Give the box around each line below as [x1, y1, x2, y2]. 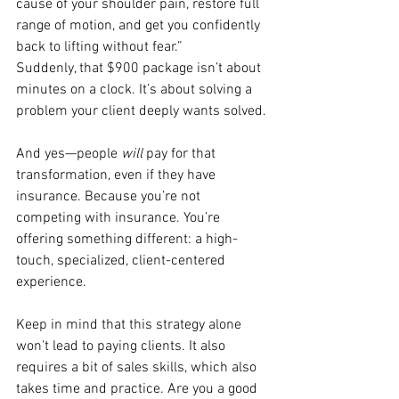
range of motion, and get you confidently [16, 16, 264, 35]
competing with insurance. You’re [16, 208, 224, 227]
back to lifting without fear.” [16, 37, 183, 56]
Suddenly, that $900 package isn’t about [16, 59, 265, 77]
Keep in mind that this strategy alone [16, 315, 245, 334]
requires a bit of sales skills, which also [16, 358, 260, 377]
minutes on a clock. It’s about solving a [16, 80, 256, 99]
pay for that [142, 144, 219, 163]
